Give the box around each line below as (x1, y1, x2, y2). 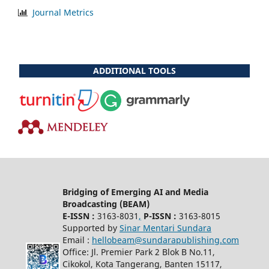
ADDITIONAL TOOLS (93, 64, 176, 76)
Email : (62, 234, 92, 246)
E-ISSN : (62, 210, 95, 222)
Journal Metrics (32, 6, 94, 18)
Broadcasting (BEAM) (62, 198, 150, 210)
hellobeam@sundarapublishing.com (91, 234, 239, 246)
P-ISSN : (141, 210, 177, 222)
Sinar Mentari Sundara (119, 222, 211, 234)
